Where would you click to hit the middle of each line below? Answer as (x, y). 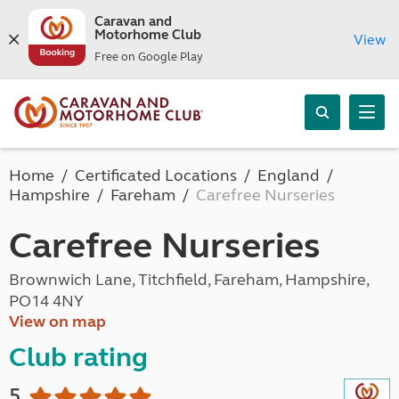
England (289, 175)
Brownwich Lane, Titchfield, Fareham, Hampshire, (189, 280)
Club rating (78, 357)
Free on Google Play (148, 57)
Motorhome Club (147, 35)
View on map (57, 322)
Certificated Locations (156, 175)
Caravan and (133, 21)
